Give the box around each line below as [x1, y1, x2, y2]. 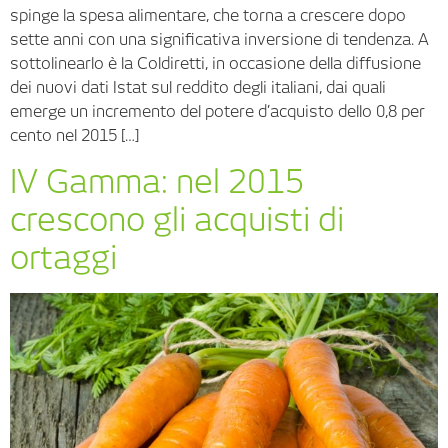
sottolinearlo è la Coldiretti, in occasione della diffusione [10, 54, 421, 74]
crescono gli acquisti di [10, 199, 344, 239]
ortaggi [10, 237, 117, 277]
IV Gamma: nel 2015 [10, 161, 304, 201]
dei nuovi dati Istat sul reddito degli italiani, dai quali [10, 78, 386, 98]
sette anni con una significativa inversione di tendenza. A [10, 30, 429, 50]
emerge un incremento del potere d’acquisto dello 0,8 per [10, 102, 425, 122]
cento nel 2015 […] [10, 126, 139, 146]
